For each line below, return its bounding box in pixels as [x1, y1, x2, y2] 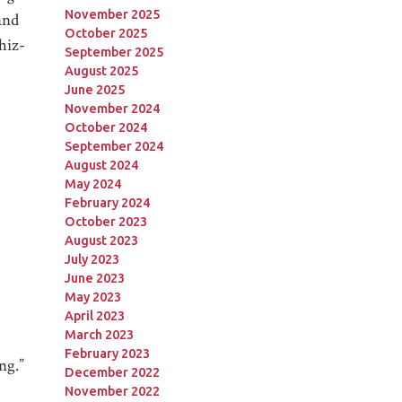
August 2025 [64, 63, 138, 78]
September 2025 [64, 44, 163, 59]
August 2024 [64, 157, 138, 172]
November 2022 [64, 383, 160, 398]
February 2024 [64, 195, 150, 210]
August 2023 [64, 232, 138, 248]
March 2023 [64, 327, 134, 342]
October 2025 [64, 25, 147, 40]
